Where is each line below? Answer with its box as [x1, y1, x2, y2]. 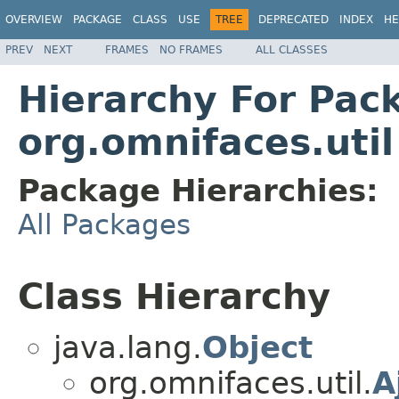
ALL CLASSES [256, 43, 328, 56]
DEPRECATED [258, 13, 329, 26]
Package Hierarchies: [18, 172, 379, 208]
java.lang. [53, 330, 202, 366]
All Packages [18, 208, 191, 240]
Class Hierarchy [18, 275, 330, 317]
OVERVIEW [5, 13, 62, 26]
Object [202, 330, 313, 366]
